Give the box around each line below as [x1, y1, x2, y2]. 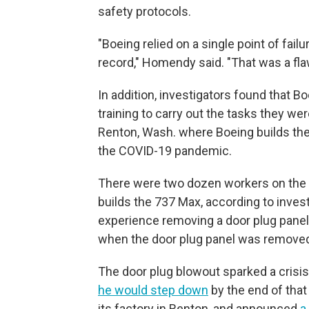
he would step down [98, 283, 208, 297]
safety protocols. [98, 4, 191, 19]
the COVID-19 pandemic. [98, 143, 232, 158]
